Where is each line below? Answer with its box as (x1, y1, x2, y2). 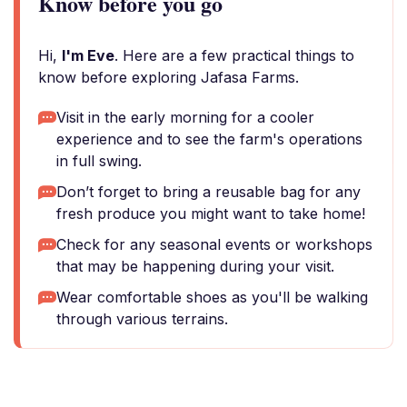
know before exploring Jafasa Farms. (38, 68, 299, 86)
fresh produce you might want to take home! (56, 204, 365, 223)
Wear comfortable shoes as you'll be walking (56, 288, 368, 306)
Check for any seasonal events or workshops (56, 235, 372, 253)
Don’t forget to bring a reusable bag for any (56, 183, 361, 201)
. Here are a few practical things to (114, 46, 354, 65)
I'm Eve (62, 46, 114, 65)
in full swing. (56, 152, 142, 170)
